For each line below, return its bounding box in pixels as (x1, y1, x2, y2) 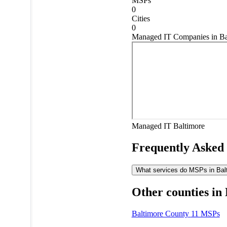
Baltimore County (131, 209, 189, 218)
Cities (131, 14, 150, 23)
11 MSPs (191, 209, 220, 218)
